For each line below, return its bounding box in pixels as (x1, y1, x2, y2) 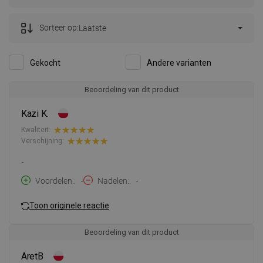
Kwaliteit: (21, 126, 50, 134)
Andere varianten (147, 58, 211, 68)
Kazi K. (21, 107, 49, 119)
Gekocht (30, 58, 60, 68)
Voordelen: (35, 176, 74, 186)
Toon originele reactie (29, 201, 109, 211)
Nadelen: (97, 176, 129, 186)
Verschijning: (21, 137, 64, 146)
